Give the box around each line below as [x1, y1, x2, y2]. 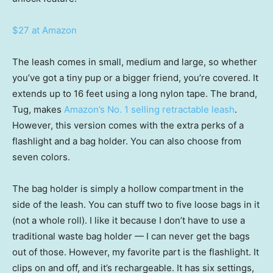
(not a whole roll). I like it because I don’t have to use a [12, 214, 245, 227]
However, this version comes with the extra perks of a [12, 119, 244, 132]
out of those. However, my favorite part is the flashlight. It [12, 246, 259, 258]
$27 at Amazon [12, 24, 77, 37]
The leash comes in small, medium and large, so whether [12, 56, 257, 68]
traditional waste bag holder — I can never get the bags [12, 230, 250, 243]
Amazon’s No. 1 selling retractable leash [64, 104, 235, 116]
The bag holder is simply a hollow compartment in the [12, 183, 244, 195]
